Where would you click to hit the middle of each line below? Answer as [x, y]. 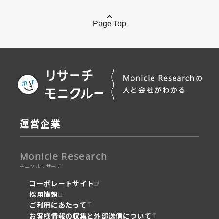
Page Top [109, 23]
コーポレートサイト [62, 183]
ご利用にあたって [58, 205]
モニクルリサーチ [41, 166]
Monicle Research [64, 156]
